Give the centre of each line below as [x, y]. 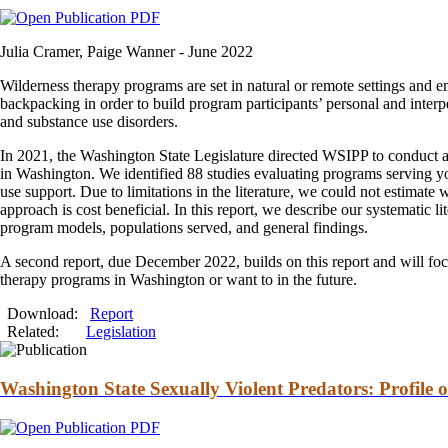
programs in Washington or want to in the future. [202, 280]
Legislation [121, 332]
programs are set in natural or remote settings [264, 86]
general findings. [313, 228]
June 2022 [220, 52]
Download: [48, 314]
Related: [33, 332]
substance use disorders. [100, 122]
